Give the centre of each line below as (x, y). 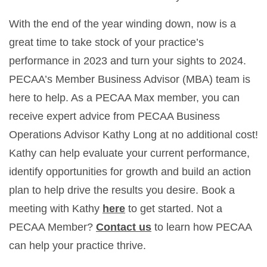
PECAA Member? (52, 227)
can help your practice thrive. (77, 245)
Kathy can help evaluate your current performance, (129, 153)
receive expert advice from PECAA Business (114, 116)
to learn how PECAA (201, 227)
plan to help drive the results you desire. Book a (122, 190)
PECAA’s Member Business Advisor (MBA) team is (130, 79)
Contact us (124, 227)
